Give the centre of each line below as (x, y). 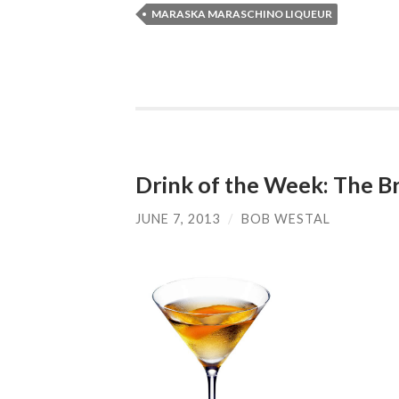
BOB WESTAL (286, 219)
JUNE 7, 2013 (178, 219)
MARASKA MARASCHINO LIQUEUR (242, 13)
